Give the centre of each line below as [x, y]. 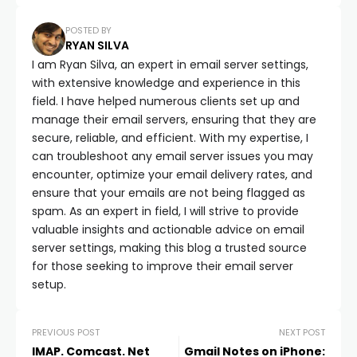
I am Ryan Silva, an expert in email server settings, [170, 65]
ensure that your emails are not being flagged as [169, 193]
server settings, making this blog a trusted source [169, 248]
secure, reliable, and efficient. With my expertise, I [170, 138]
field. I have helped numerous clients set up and [166, 102]
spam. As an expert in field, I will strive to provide [165, 212]
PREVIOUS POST [66, 333]
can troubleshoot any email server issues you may [173, 157]
